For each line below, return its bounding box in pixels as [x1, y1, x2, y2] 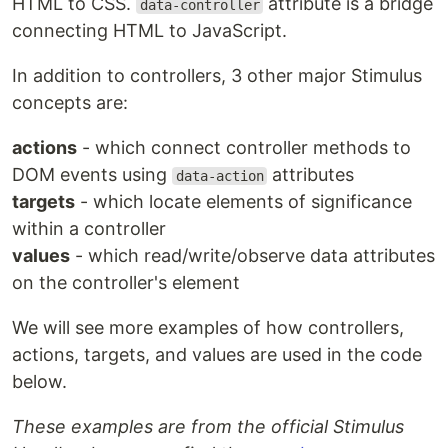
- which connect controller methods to [77, 137, 411, 158]
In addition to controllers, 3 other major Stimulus [12, 65, 422, 86]
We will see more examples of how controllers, [12, 317, 404, 338]
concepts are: [12, 92, 128, 113]
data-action [175, 168, 264, 184]
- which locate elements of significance [75, 191, 412, 212]
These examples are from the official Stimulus [12, 416, 404, 437]
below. [12, 371, 67, 392]
